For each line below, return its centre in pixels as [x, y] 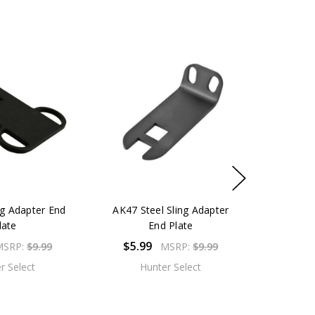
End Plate [171, 225]
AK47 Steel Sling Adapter [171, 210]
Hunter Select [171, 266]
